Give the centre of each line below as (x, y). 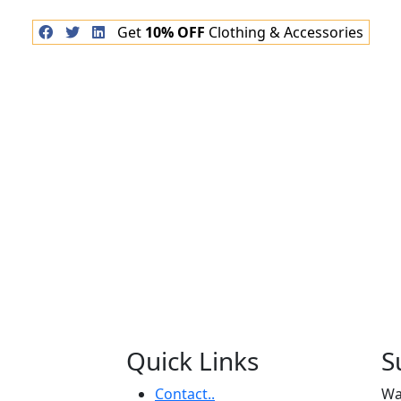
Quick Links (192, 361)
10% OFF (175, 32)
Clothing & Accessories (284, 32)
